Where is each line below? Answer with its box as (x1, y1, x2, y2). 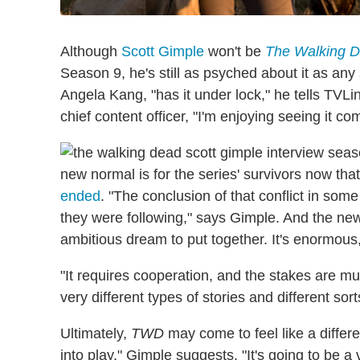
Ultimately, (60, 325, 131, 342)
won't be (204, 43, 265, 59)
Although (60, 43, 121, 59)
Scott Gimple (121, 43, 204, 59)
